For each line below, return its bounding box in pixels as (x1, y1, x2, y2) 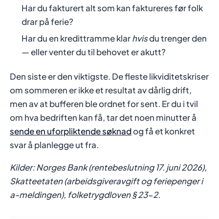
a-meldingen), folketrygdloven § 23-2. (10, 189, 160, 200)
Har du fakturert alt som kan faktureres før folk (22, 2, 203, 14)
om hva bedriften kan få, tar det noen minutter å (10, 112, 197, 123)
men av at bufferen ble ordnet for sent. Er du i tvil (10, 98, 198, 109)
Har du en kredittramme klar (22, 33, 132, 44)
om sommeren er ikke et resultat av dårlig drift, (10, 85, 192, 96)
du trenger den (148, 33, 207, 44)
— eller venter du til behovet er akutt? (22, 46, 166, 58)
